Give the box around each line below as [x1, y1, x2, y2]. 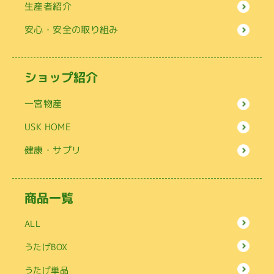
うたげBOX [24, 241, 68, 253]
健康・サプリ [24, 144, 81, 157]
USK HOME [24, 120, 72, 134]
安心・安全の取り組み [24, 23, 119, 37]
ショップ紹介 [24, 68, 98, 86]
